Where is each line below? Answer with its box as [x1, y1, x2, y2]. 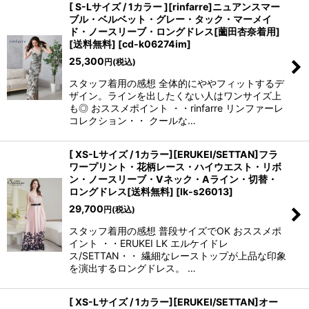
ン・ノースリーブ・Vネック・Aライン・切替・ [69, 173, 277, 185]
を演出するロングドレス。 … [69, 262, 196, 274]
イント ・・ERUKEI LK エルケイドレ [69, 237, 228, 249]
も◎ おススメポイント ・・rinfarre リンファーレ [69, 102, 283, 114]
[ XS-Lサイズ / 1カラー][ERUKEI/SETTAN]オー [69, 296, 278, 308]
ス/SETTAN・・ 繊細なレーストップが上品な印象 [69, 250, 286, 261]
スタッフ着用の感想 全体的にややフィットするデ [69, 77, 284, 89]
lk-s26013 [180, 186, 229, 197]
